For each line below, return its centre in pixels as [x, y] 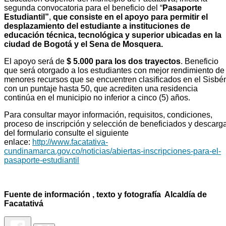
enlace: [18, 142]
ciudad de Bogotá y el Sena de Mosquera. [83, 44]
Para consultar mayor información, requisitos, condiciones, [108, 115]
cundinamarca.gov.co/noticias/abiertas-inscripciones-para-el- [112, 151]
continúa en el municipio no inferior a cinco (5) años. [97, 97]
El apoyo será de [35, 61]
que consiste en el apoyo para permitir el [130, 17]
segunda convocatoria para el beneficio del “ [83, 8]
